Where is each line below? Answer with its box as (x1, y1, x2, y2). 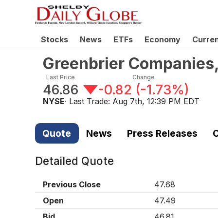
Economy (145, 35, 181, 44)
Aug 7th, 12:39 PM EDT (112, 96, 200, 106)
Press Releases (127, 127, 198, 139)
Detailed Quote (35, 154, 114, 168)
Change (132, 73, 155, 81)
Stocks (41, 35, 68, 44)
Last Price (46, 73, 75, 81)
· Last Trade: (65, 96, 112, 106)
